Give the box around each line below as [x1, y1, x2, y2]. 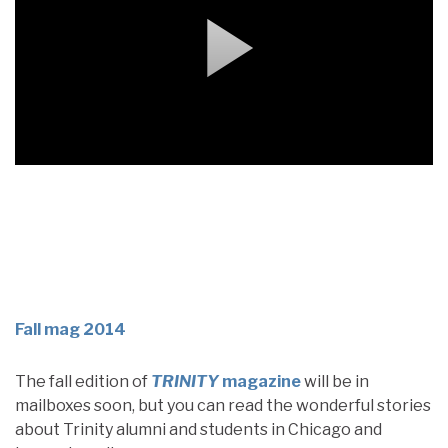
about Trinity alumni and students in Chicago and [15, 420, 382, 439]
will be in [301, 372, 369, 391]
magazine [219, 372, 301, 391]
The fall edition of [15, 372, 151, 391]
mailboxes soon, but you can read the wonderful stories [15, 396, 431, 415]
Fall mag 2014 [15, 320, 126, 339]
